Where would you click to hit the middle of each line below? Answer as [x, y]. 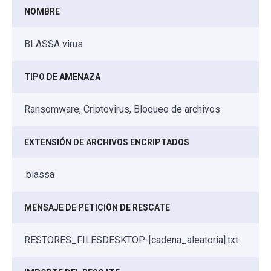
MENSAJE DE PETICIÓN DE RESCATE [97, 207]
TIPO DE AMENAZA [62, 77]
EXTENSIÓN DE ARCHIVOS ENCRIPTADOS [107, 142]
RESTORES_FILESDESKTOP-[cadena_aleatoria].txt [131, 240]
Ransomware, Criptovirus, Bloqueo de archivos [122, 109]
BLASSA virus [54, 44]
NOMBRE [42, 11]
